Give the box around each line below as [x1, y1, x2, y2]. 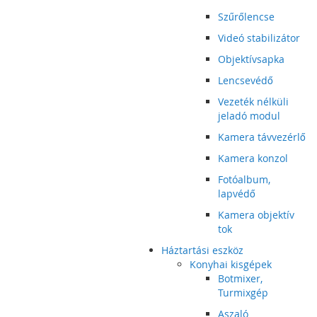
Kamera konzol [218, 151, 288, 165]
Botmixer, [218, 272, 263, 285]
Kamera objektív [218, 208, 294, 221]
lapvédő [218, 187, 255, 200]
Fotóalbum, [218, 173, 270, 186]
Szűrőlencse [218, 10, 275, 23]
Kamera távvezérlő [218, 130, 306, 144]
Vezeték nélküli [218, 95, 289, 108]
